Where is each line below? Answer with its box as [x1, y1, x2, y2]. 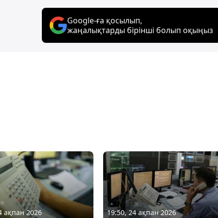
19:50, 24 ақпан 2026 [107, 207, 176, 217]
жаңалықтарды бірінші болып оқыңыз [67, 24, 213, 36]
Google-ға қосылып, [67, 15, 142, 26]
